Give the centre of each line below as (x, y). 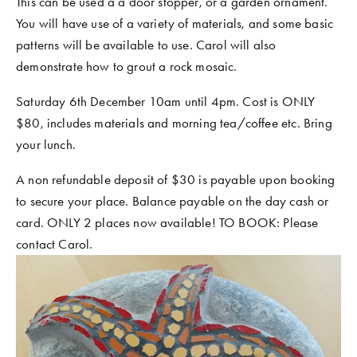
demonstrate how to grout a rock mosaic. (128, 66)
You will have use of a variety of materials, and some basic (175, 23)
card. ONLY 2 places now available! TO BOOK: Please (167, 222)
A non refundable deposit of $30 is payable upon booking (176, 179)
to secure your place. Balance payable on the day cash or (173, 200)
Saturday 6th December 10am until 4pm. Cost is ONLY (166, 101)
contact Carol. (56, 243)
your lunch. (48, 144)
